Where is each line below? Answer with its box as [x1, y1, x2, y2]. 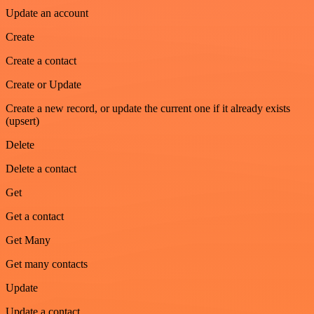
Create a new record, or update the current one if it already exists [6, 102, 290, 114]
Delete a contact [6, 162, 76, 175]
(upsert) [6, 114, 39, 127]
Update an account [6, 6, 88, 19]
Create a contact [6, 54, 76, 67]
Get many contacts [6, 257, 88, 270]
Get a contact [6, 210, 64, 222]
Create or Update [6, 78, 81, 90]
